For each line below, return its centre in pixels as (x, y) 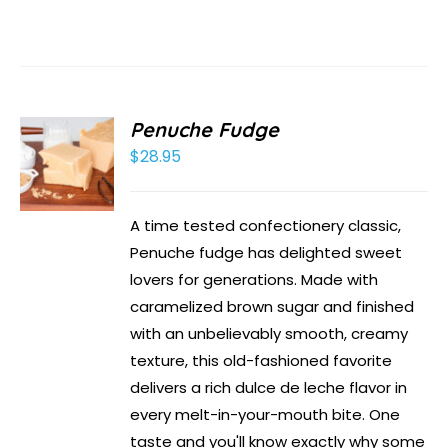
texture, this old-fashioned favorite (261, 361)
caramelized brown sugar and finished (272, 307)
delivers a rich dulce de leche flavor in (269, 388)
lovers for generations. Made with (254, 280)
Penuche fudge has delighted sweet (266, 253)
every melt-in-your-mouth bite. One (265, 415)
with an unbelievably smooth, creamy (269, 334)
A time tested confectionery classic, (266, 226)
